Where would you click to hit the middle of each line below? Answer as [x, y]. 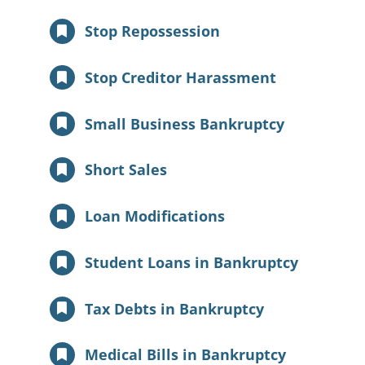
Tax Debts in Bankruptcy [175, 308]
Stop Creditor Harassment [181, 77]
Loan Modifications [155, 216]
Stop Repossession [153, 31]
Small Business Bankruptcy [185, 123]
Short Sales [126, 170]
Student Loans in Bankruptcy [192, 262]
